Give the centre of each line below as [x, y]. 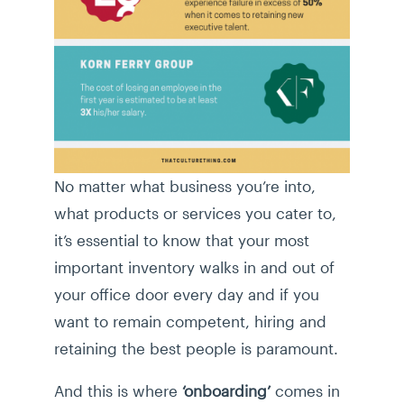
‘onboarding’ [226, 391]
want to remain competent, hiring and [190, 321]
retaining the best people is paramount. [196, 349]
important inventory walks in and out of [194, 267]
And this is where [118, 391]
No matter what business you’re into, [185, 186]
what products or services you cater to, [195, 213]
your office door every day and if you [187, 294]
